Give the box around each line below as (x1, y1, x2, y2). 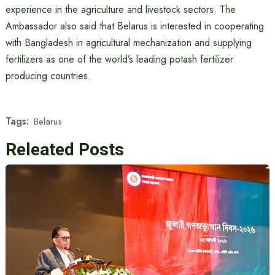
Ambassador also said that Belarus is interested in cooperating (5, 19, 264, 33)
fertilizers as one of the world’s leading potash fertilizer (5, 52, 233, 66)
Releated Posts (5, 139, 124, 160)
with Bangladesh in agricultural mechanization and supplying (5, 36, 252, 50)
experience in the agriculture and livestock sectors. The (5, 2, 236, 17)
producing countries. (5, 69, 91, 83)
